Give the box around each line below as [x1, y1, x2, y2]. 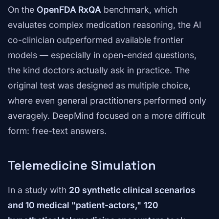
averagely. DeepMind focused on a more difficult [8, 110, 205, 121]
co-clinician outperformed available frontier [8, 35, 184, 45]
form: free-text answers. [8, 126, 107, 136]
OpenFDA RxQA [37, 4, 101, 15]
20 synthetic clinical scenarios [69, 185, 196, 196]
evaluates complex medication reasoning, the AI [8, 20, 201, 30]
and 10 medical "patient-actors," [8, 200, 141, 211]
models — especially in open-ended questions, [8, 50, 197, 61]
